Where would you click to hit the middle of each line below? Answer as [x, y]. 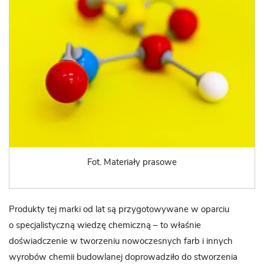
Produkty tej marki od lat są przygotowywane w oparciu [119, 210]
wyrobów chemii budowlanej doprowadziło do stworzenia [123, 258]
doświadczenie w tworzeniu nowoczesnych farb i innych [121, 242]
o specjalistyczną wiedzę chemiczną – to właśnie [105, 226]
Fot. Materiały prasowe [132, 162]
